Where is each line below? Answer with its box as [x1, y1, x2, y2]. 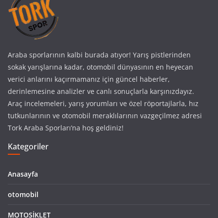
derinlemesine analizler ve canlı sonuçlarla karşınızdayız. [8, 87, 194, 96]
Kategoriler [8, 141, 49, 152]
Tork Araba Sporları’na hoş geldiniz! [8, 123, 124, 133]
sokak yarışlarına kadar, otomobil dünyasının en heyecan [8, 62, 193, 72]
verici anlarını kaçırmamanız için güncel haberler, [8, 74, 170, 84]
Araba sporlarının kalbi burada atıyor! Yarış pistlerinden [8, 50, 191, 60]
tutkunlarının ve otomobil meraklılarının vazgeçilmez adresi [8, 111, 202, 121]
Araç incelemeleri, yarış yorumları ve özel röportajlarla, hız [8, 99, 199, 109]
